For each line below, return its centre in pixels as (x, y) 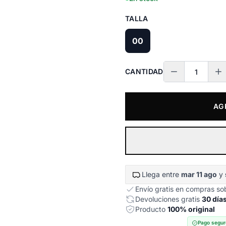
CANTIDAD (144, 71)
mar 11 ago (199, 174)
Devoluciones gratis (168, 199)
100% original (191, 209)
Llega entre (161, 174)
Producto (151, 209)
